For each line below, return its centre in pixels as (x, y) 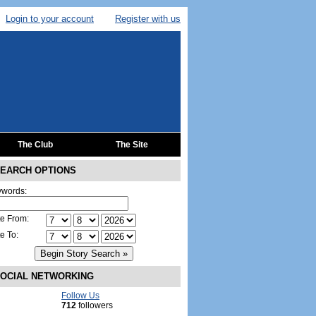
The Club (35, 145)
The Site (132, 145)
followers (95, 305)
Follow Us (80, 296)
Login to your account (50, 19)
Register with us (148, 19)
